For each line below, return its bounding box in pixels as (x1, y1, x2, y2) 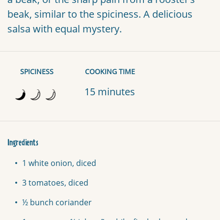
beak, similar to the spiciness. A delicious (7, 7, 192, 21)
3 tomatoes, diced (22, 177, 88, 189)
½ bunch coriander (22, 197, 92, 208)
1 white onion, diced (22, 158, 96, 169)
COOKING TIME (84, 67, 135, 77)
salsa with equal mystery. (7, 22, 122, 36)
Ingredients (7, 139, 38, 147)
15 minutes (84, 85, 136, 99)
